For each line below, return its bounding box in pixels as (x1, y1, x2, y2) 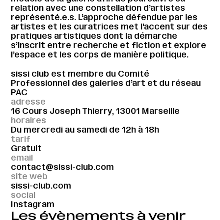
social (11, 190, 36, 200)
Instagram (11, 199, 55, 209)
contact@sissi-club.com (11, 162, 114, 172)
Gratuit (11, 143, 42, 153)
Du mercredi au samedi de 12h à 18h (11, 124, 160, 135)
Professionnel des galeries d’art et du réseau (11, 78, 201, 88)
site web (11, 171, 48, 181)
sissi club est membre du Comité (11, 68, 150, 79)
